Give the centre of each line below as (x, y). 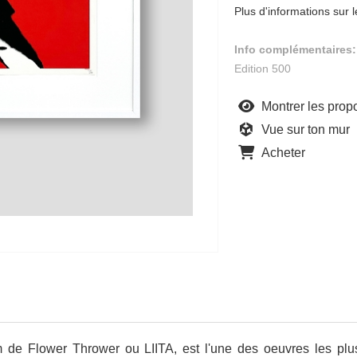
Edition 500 (263, 69)
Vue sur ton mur (304, 129)
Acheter (282, 153)
